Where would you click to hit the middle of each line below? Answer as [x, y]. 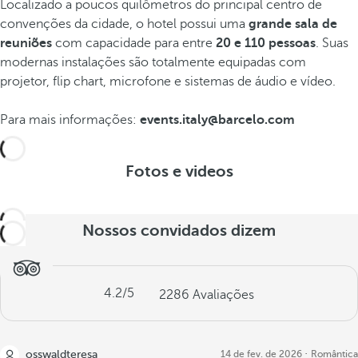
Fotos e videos [179, 171]
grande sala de [293, 24]
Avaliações [223, 295]
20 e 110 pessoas [266, 43]
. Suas [332, 43]
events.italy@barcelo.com [217, 120]
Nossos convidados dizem [179, 231]
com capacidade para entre [134, 43]
